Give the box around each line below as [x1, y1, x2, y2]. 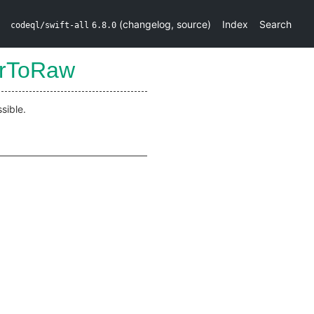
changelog [123, 18, 171, 30]
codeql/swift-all [11, 20, 89, 30]
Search [259, 18, 292, 30]
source [177, 18, 207, 30]
